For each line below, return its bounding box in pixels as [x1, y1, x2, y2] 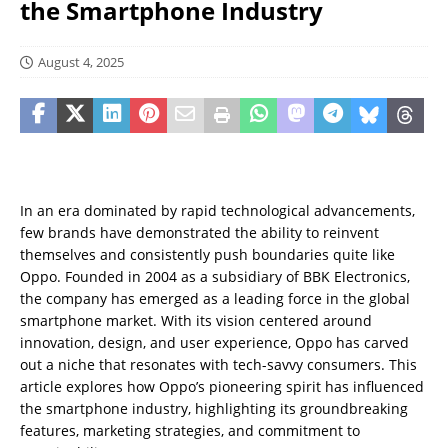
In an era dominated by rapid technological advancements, [20, 201, 415, 220]
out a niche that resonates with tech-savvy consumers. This [20, 355, 417, 374]
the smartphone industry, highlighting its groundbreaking [20, 399, 408, 418]
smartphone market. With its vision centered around [20, 311, 372, 330]
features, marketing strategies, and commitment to [20, 421, 360, 440]
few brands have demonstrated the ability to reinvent [20, 223, 379, 242]
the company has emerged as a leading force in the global [20, 289, 410, 308]
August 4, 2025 [38, 53, 124, 71]
